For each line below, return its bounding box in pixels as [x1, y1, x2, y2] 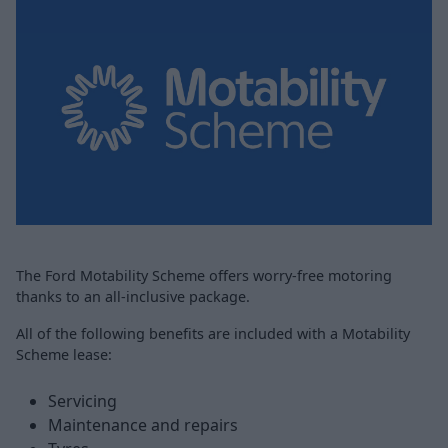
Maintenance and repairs [48, 413, 238, 436]
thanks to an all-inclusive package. [16, 286, 250, 306]
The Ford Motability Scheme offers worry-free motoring [16, 265, 392, 285]
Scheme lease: [16, 344, 112, 364]
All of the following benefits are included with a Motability [16, 323, 410, 343]
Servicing [48, 389, 117, 412]
